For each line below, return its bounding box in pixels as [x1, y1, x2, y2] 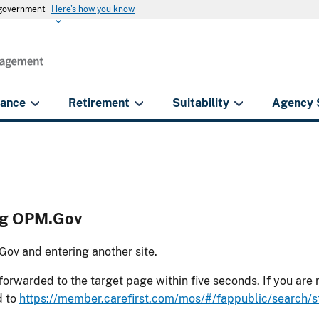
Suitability [172, 95, 230, 110]
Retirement [68, 95, 130, 110]
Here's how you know [51, 4, 135, 14]
